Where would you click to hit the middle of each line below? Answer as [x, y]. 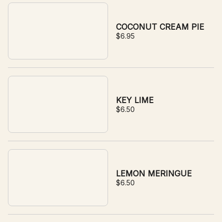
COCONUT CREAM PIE [160, 27]
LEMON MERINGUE [154, 173]
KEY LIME [135, 100]
